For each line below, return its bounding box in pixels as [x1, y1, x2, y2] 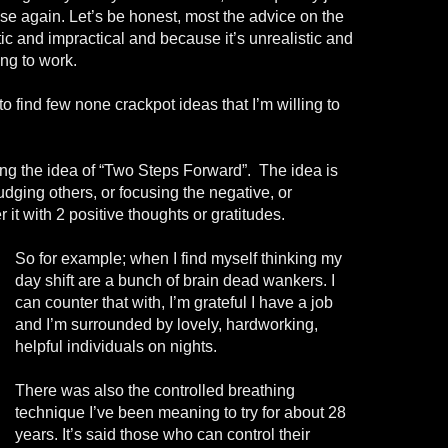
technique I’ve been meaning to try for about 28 [15, 404, 346, 422]
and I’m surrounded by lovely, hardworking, [15, 316, 318, 334]
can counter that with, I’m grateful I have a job [15, 294, 333, 312]
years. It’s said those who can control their [15, 426, 310, 444]
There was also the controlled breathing [15, 382, 295, 400]
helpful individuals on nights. [15, 338, 217, 356]
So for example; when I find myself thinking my [15, 250, 342, 268]
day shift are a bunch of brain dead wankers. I [15, 272, 335, 290]
